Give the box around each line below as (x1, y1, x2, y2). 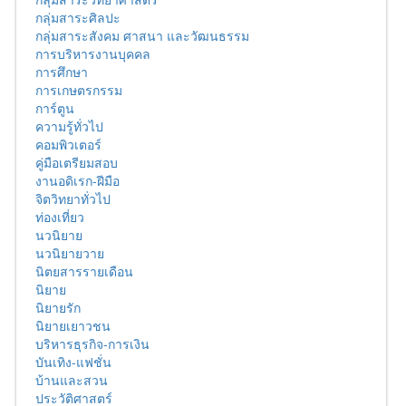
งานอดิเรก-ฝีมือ (35, 171, 120, 190)
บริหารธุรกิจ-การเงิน (35, 334, 150, 353)
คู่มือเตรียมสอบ (35, 153, 118, 172)
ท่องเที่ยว (35, 208, 84, 227)
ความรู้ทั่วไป (35, 117, 103, 136)
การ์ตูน (35, 99, 74, 118)
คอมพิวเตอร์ (35, 135, 101, 154)
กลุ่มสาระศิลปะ (35, 8, 121, 27)
